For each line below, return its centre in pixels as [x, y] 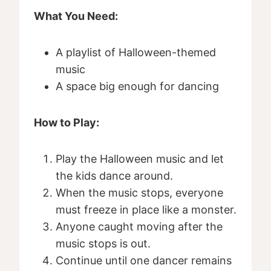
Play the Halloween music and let [140, 159]
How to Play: [67, 123]
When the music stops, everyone [139, 193]
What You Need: [76, 16]
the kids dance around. [114, 176]
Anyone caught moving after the [139, 227]
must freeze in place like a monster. [146, 210]
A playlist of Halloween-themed [136, 53]
